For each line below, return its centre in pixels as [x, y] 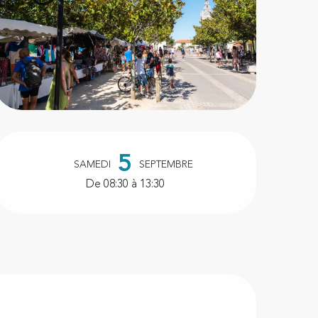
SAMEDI [92, 165]
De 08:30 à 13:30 [125, 185]
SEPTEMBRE [166, 165]
